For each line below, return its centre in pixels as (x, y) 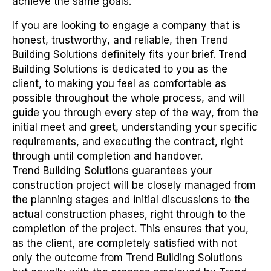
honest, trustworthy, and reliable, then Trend (120, 40)
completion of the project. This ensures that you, (130, 229)
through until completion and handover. (107, 156)
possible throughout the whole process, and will (128, 98)
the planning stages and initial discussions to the (131, 200)
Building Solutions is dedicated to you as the (120, 69)
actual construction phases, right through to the (129, 214)
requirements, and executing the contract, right (128, 142)
